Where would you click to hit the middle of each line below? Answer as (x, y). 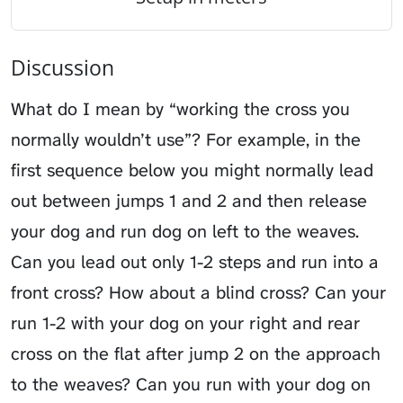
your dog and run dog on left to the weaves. (185, 232)
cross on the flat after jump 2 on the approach (196, 354)
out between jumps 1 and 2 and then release (189, 201)
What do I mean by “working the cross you (180, 109)
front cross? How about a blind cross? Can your (198, 293)
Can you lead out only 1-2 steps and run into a (195, 262)
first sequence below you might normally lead (192, 170)
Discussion (63, 68)
